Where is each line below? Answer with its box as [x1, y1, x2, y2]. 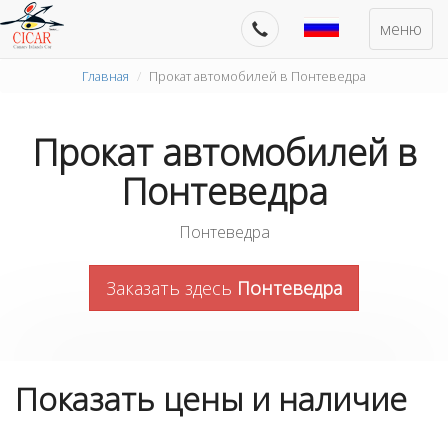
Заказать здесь [106, 276, 237, 300]
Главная [82, 67, 129, 85]
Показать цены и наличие [15, 377, 407, 420]
